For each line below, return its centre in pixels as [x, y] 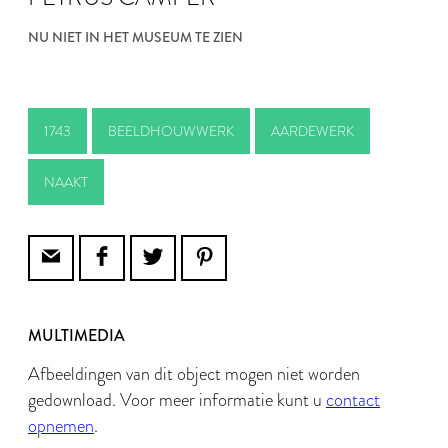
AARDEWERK [312, 131]
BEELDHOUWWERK [171, 131]
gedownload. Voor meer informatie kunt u [177, 400]
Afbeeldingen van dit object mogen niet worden [194, 374]
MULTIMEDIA [76, 335]
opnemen [61, 426]
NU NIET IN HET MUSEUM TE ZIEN [135, 37]
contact [353, 400]
